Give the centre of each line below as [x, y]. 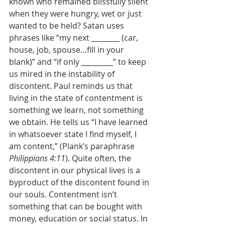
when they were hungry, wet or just [76, 14]
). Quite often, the [99, 158]
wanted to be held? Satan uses [68, 26]
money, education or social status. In [79, 218]
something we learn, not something [77, 110]
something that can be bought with [77, 206]
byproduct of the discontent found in [80, 182]
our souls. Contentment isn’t [64, 194]
